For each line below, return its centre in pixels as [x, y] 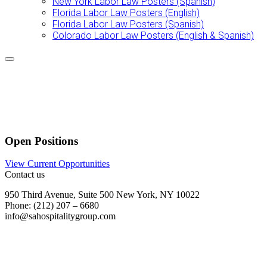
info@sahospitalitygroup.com [60, 216]
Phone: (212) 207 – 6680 [52, 206]
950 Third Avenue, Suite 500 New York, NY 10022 [102, 195]
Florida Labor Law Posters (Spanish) [128, 24]
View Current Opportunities [57, 164]
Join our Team [32, 237]
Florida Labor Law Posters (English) [126, 13]
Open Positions [41, 141]
